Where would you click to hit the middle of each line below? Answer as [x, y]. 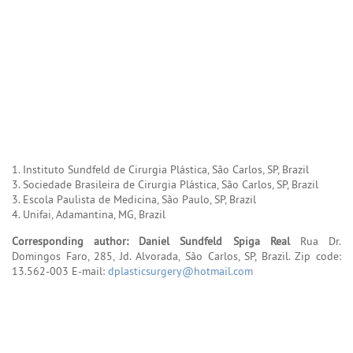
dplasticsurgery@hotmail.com [180, 271]
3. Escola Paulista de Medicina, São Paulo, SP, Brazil [134, 199]
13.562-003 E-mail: [60, 271]
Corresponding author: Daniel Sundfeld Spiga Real [151, 241]
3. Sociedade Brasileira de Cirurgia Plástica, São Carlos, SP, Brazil [165, 184]
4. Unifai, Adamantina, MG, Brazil [89, 214]
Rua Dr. [316, 241]
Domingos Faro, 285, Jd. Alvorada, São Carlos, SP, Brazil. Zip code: [176, 256]
